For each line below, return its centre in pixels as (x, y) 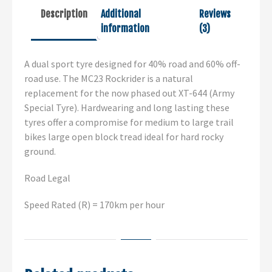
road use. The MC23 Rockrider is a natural (109, 79)
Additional (121, 14)
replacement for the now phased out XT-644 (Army (129, 93)
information (125, 29)
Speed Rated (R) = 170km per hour (94, 205)
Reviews (215, 14)
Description (64, 14)
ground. (40, 151)
